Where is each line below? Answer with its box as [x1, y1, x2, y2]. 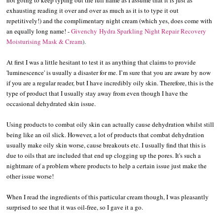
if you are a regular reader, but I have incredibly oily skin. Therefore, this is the [6, 78, 214, 87]
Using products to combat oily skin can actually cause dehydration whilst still [6, 119, 215, 129]
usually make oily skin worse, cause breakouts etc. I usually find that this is [6, 140, 206, 149]
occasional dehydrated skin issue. [6, 99, 96, 108]
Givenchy [71, 26, 100, 36]
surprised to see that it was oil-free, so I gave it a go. [6, 202, 144, 212]
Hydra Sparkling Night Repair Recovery [99, 26, 207, 36]
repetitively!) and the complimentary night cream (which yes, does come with [6, 16, 213, 25]
